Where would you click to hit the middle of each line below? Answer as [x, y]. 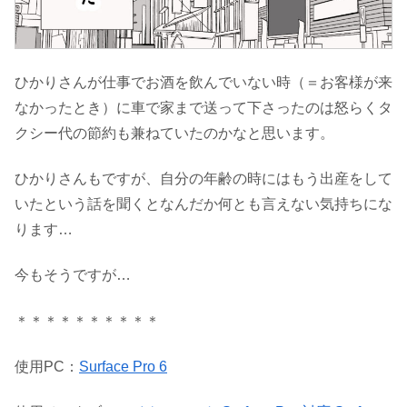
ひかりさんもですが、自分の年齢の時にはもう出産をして [203, 178]
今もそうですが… [73, 275]
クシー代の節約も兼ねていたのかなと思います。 [174, 133]
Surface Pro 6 [123, 367]
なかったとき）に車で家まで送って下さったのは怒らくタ [203, 107]
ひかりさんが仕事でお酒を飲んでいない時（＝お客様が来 [203, 82]
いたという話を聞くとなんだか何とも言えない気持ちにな [203, 203]
